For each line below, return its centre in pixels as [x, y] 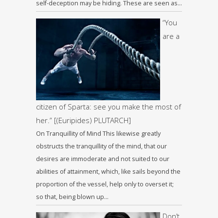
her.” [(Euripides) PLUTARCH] [83, 120]
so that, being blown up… [72, 197]
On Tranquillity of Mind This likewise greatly [98, 134]
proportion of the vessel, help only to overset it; [105, 184]
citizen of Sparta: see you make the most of [109, 107]
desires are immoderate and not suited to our [103, 159]
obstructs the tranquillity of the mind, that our [101, 146]
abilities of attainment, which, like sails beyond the [108, 172]
